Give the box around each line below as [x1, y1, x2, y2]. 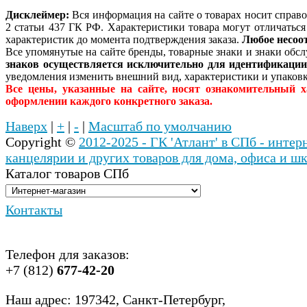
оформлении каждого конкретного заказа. [5, 95, 212, 108]
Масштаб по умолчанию [88, 119, 232, 134]
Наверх [5, 119, 47, 134]
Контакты [5, 202, 62, 218]
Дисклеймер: [5, 9, 69, 21]
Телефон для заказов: [5, 247, 130, 262]
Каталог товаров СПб [5, 166, 129, 182]
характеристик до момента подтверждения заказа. [5, 34, 242, 46]
